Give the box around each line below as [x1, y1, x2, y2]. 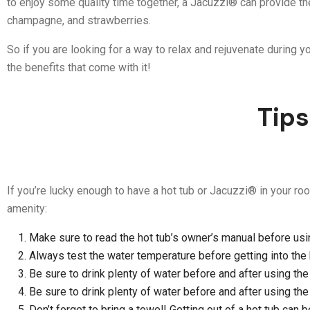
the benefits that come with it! [7, 61, 151, 74]
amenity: [7, 202, 47, 215]
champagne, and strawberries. [7, 14, 151, 27]
